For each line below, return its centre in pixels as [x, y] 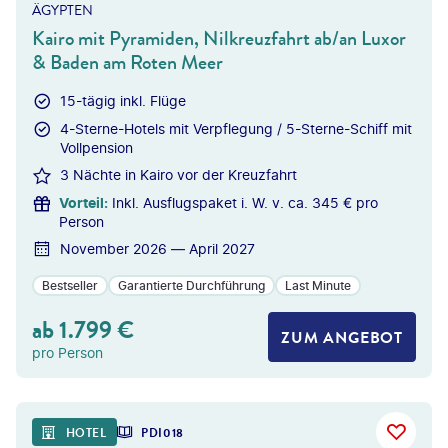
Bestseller [70, 285]
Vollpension [96, 147]
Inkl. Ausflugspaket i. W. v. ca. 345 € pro [245, 202]
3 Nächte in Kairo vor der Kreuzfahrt [178, 174]
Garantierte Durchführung [191, 285]
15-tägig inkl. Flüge [123, 100]
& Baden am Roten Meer [127, 62]
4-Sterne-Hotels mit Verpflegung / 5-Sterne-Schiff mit [236, 128]
